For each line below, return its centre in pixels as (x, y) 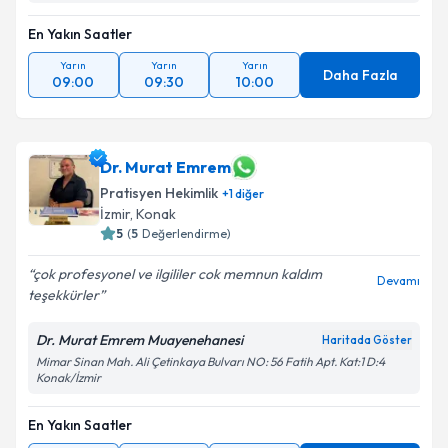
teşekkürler (63, 295)
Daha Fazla (360, 75)
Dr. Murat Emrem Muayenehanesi (139, 340)
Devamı (398, 280)
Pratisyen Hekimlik (159, 193)
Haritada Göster (367, 340)
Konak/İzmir (68, 377)
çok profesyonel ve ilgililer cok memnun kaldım (177, 274)
